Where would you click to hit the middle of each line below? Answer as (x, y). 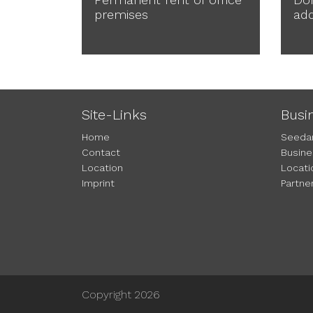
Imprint (98, 183)
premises (121, 14)
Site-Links (114, 115)
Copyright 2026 (121, 294)
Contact (101, 152)
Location (102, 168)
